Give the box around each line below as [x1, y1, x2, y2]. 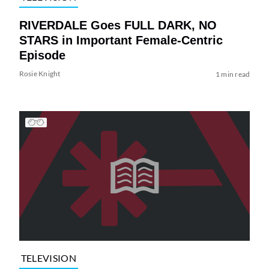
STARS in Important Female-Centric [19, 33, 223, 47]
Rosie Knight [19, 68, 61, 78]
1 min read [215, 69, 250, 79]
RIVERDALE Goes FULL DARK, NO [19, 18, 217, 32]
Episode [19, 48, 65, 62]
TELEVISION [20, 252, 76, 264]
